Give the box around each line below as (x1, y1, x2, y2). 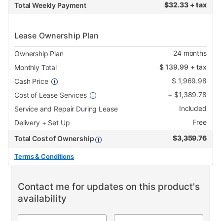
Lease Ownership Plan (14, 31, 99, 41)
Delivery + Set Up (14, 118, 70, 127)
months (181, 49, 207, 58)
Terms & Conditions (14, 152, 74, 161)
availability (17, 193, 67, 205)
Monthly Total (14, 63, 57, 72)
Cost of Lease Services (14, 91, 87, 100)
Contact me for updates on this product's (17, 181, 200, 193)
